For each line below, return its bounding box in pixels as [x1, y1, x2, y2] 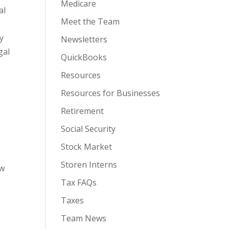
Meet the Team [61, 16, 120, 27]
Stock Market [61, 141, 112, 152]
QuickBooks [61, 52, 107, 63]
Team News [61, 213, 107, 224]
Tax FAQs [61, 177, 97, 188]
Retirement [61, 105, 104, 117]
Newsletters [61, 34, 108, 45]
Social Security [61, 123, 116, 134]
